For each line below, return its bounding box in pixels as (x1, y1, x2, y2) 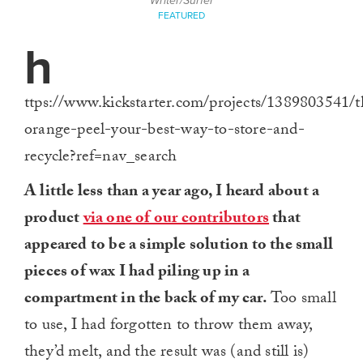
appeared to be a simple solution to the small (24, 233, 334, 260)
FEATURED (158, 10, 205, 21)
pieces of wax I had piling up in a (24, 259, 250, 287)
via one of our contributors (83, 206, 270, 233)
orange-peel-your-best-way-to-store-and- (24, 117, 305, 145)
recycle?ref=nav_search (24, 144, 177, 172)
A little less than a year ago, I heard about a (24, 179, 320, 207)
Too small (267, 286, 336, 314)
